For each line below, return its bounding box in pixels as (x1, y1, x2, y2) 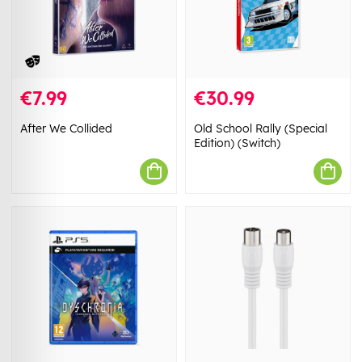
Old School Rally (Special (194, 120, 327, 136)
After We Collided (20, 120, 112, 136)
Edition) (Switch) (194, 135, 280, 150)
